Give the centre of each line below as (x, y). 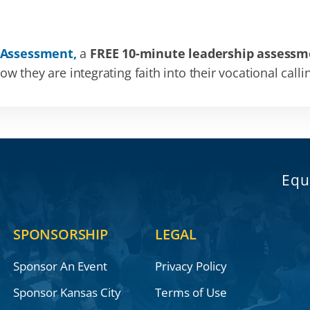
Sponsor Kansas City (67, 293)
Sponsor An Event (60, 266)
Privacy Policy (191, 266)
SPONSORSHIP (60, 235)
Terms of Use (191, 293)
